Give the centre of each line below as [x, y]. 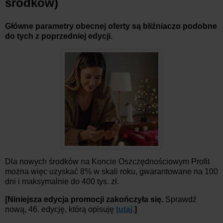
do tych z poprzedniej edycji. [59, 36]
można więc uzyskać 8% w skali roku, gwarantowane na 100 [111, 172]
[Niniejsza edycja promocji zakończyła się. [85, 199]
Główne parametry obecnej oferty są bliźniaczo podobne [111, 26]
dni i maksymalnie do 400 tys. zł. [62, 182]
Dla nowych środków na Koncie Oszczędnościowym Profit [107, 162]
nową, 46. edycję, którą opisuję [60, 209]
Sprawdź [181, 199]
